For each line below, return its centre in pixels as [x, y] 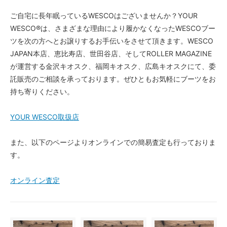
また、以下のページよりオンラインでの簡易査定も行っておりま [113, 142]
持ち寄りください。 [42, 91]
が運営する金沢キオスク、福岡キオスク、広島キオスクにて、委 [113, 66]
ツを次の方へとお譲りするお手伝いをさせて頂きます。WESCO [112, 41]
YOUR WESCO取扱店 [45, 117]
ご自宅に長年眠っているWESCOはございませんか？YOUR [104, 15]
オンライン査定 [35, 180]
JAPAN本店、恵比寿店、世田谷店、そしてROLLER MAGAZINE [111, 53]
